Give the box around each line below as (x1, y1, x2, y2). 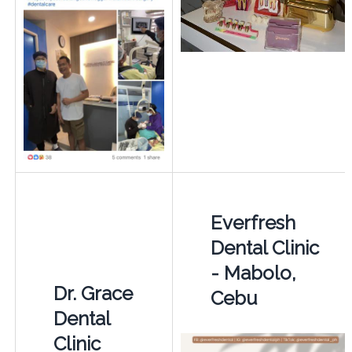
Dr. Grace (53, 281, 133, 305)
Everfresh (210, 211, 295, 234)
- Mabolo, (210, 261, 296, 284)
